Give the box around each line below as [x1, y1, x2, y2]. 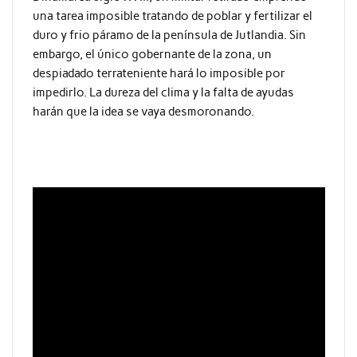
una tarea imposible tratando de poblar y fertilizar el [32, 9, 312, 24]
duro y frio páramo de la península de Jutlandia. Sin [32, 28, 306, 43]
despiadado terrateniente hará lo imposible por [32, 66, 285, 81]
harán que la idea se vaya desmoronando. [32, 104, 254, 120]
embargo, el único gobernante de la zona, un [32, 47, 272, 62]
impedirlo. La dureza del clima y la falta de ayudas [32, 85, 294, 100]
